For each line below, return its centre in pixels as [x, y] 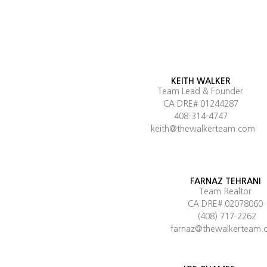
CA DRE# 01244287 [201, 103]
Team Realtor [225, 192]
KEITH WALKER [201, 81]
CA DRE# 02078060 [226, 204]
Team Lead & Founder [201, 91]
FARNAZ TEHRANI [226, 181]
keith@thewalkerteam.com [203, 128]
